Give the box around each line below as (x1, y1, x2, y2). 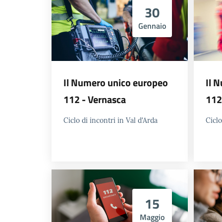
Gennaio (138, 19, 166, 32)
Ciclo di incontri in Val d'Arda (63, 115, 158, 125)
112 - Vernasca (63, 91, 126, 107)
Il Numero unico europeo (63, 74, 168, 90)
